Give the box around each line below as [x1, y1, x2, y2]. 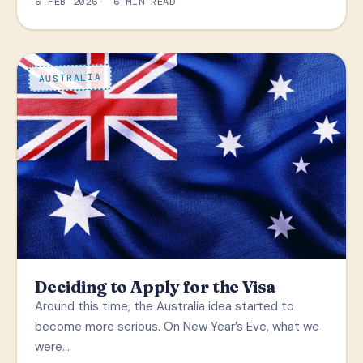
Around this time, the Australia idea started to [35, 297, 295, 314]
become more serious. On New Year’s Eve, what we [35, 318, 320, 335]
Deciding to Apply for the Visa [35, 275, 277, 297]
